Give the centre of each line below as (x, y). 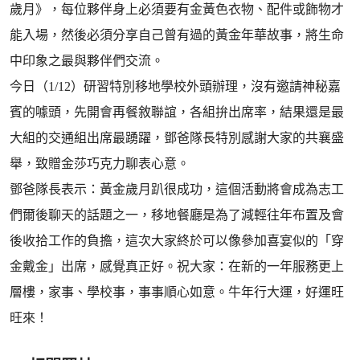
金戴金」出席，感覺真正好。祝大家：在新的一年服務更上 (177, 266)
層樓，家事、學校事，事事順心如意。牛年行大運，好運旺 (177, 292)
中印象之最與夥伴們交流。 (87, 61)
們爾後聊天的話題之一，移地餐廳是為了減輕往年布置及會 (177, 215)
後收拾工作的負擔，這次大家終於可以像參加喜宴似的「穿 (177, 241)
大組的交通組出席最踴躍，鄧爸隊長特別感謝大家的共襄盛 (177, 138)
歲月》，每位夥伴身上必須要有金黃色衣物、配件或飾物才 (177, 9)
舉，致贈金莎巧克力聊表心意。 (100, 164)
